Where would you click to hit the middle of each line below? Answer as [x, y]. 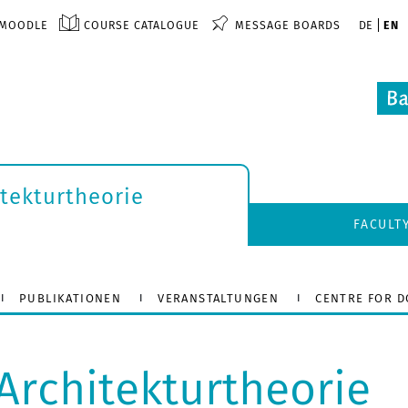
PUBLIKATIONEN [70, 298]
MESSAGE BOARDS [287, 25]
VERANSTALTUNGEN [219, 298]
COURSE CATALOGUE [141, 25]
